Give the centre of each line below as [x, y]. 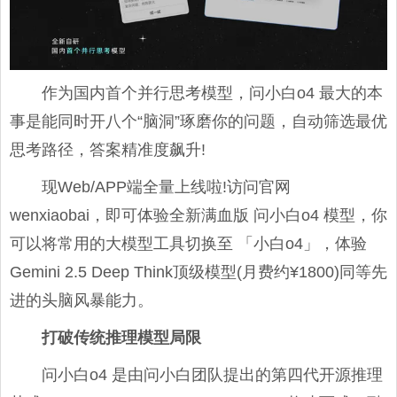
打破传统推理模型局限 [121, 337]
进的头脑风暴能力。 [82, 300]
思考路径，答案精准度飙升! [108, 149]
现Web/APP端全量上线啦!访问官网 [166, 187]
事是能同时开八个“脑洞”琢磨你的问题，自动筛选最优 [198, 121]
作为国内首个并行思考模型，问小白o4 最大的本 [212, 93]
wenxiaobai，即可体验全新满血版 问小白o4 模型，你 [198, 215]
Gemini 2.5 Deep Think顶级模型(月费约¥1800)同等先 [198, 272]
